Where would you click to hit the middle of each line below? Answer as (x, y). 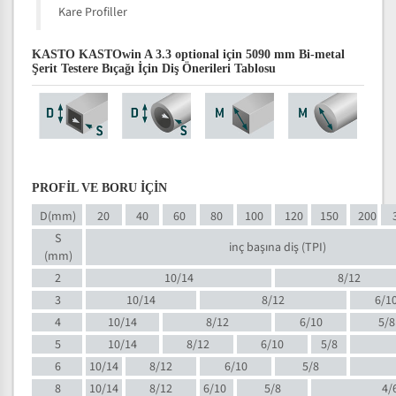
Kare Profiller (93, 12)
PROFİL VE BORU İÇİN (99, 188)
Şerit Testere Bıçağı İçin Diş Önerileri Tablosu (154, 69)
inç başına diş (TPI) (277, 248)
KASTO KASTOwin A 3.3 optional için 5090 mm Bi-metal (188, 54)
